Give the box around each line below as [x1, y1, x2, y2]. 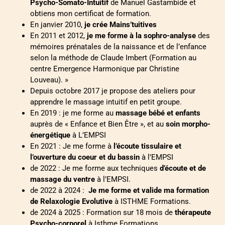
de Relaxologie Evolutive [30, 197, 113, 206]
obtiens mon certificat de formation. [30, 9, 151, 19]
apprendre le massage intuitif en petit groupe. [30, 97, 182, 107]
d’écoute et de [160, 164, 206, 173]
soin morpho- [166, 120, 210, 129]
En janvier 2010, [30, 20, 84, 30]
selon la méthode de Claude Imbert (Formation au [30, 53, 196, 63]
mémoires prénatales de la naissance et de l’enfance [30, 42, 206, 52]
